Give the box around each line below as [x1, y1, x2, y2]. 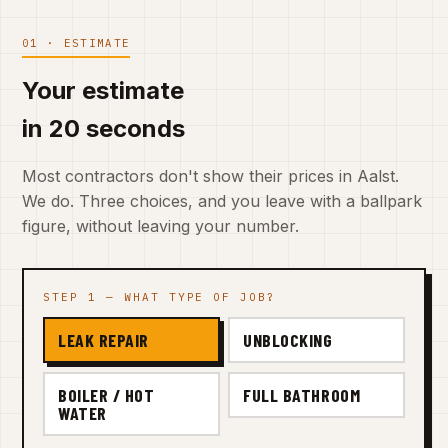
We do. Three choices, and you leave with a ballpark [22, 191, 422, 212]
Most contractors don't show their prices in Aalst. [22, 166, 399, 187]
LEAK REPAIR [57, 329, 149, 352]
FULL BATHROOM [243, 384, 361, 407]
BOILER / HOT [57, 384, 155, 407]
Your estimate [22, 76, 184, 106]
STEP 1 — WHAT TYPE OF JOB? [43, 290, 277, 305]
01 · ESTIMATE [22, 35, 131, 50]
